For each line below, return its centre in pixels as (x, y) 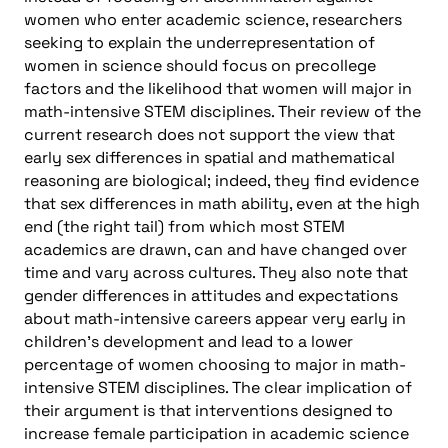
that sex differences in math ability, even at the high (222, 203)
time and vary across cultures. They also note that (216, 272)
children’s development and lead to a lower (188, 341)
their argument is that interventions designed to (208, 410)
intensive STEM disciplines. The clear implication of (218, 387)
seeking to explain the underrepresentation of (199, 42)
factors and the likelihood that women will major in (218, 88)
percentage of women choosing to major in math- (215, 364)
